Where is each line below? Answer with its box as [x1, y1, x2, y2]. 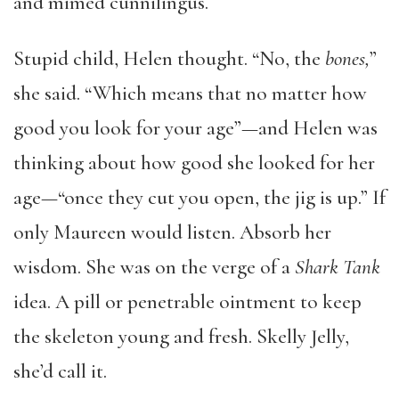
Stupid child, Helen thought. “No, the [13, 46, 325, 71]
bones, [325, 46, 370, 71]
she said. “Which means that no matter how [13, 81, 367, 106]
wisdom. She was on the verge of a [13, 255, 295, 280]
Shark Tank [295, 255, 380, 280]
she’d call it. [13, 359, 107, 384]
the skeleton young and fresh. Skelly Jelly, [13, 324, 349, 349]
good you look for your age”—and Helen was [13, 116, 378, 141]
